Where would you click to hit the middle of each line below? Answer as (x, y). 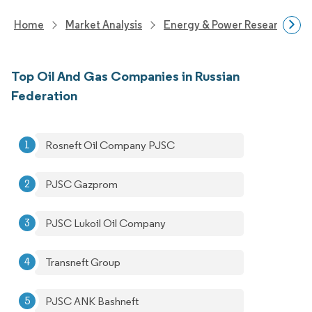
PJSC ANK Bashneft (92, 301)
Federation (44, 95)
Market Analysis (104, 25)
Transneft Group (83, 262)
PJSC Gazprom (81, 184)
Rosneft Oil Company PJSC (110, 145)
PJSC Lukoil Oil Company (106, 223)
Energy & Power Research (227, 25)
